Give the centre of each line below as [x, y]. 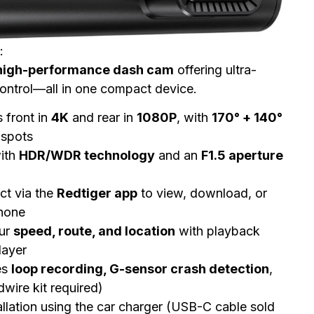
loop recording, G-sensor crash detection [140, 269]
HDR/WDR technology [87, 156]
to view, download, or [202, 193]
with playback [218, 231]
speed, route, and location [94, 231]
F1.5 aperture [242, 156]
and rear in [103, 118]
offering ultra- [215, 70]
